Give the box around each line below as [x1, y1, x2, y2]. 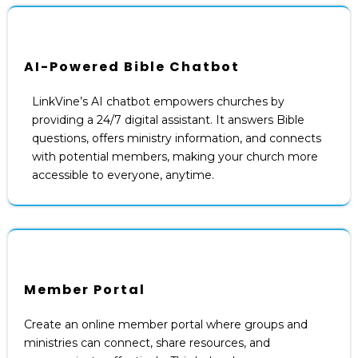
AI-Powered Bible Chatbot [24, 57, 240, 76]
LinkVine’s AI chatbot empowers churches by [32, 93, 284, 109]
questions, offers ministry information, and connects [32, 130, 321, 145]
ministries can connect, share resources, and [24, 335, 270, 350]
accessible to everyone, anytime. [32, 167, 214, 182]
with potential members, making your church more [32, 149, 318, 164]
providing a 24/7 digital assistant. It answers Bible [32, 112, 304, 127]
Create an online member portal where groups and [24, 316, 308, 332]
